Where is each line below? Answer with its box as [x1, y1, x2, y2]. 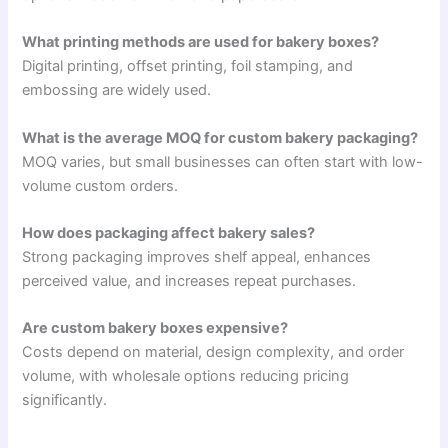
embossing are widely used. [22, 81, 212, 100]
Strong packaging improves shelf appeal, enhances [22, 248, 372, 267]
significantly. [22, 391, 108, 410]
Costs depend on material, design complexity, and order [22, 343, 405, 362]
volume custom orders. [22, 176, 179, 195]
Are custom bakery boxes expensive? [22, 319, 289, 338]
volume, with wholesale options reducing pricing [22, 367, 350, 386]
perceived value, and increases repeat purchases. [22, 272, 357, 291]
